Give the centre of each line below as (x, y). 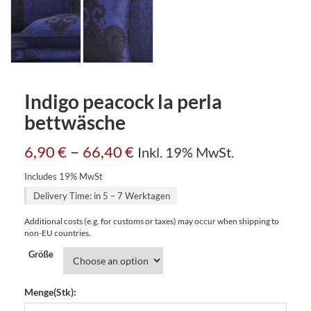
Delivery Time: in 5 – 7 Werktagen (102, 195)
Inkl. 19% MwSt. (186, 152)
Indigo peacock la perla (123, 101)
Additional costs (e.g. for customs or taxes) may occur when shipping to (152, 221)
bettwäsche (75, 122)
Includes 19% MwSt (64, 176)
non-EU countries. (58, 233)
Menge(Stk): (50, 292)
